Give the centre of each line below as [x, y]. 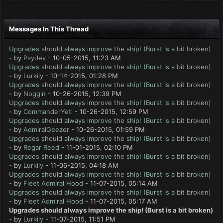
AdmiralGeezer [46, 129]
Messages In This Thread [49, 29]
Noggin [35, 94]
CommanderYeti [48, 111]
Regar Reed [41, 147]
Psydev [35, 58]
